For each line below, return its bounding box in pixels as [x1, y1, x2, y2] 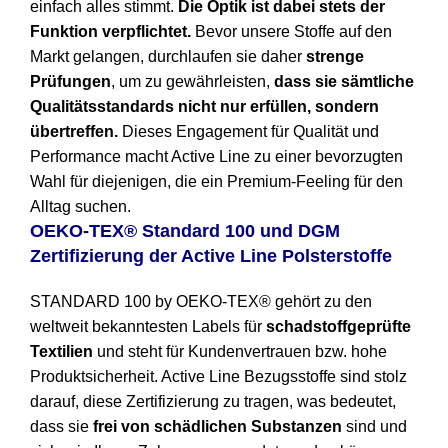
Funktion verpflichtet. [30, 23, 191, 41]
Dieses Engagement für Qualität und [118, 123, 379, 141]
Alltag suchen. [30, 198, 131, 216]
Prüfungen [30, 73, 111, 91]
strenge [306, 48, 364, 66]
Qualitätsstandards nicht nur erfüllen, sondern [30, 98, 379, 116]
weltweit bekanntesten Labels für [30, 318, 266, 336]
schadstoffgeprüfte [266, 318, 411, 336]
